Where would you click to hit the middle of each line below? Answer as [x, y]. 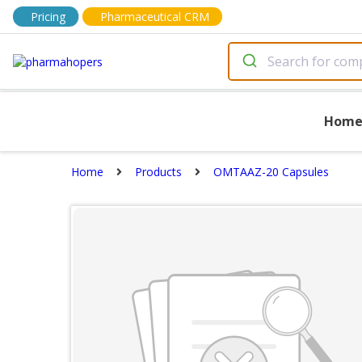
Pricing [48, 17]
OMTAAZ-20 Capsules [271, 172]
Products [158, 172]
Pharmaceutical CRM [155, 17]
